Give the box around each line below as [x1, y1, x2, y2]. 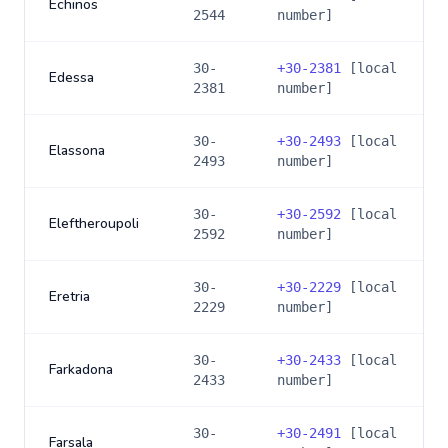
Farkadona [49, 360, 113, 379]
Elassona [49, 141, 105, 160]
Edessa [49, 68, 94, 87]
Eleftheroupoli [49, 214, 139, 233]
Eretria [49, 287, 90, 306]
